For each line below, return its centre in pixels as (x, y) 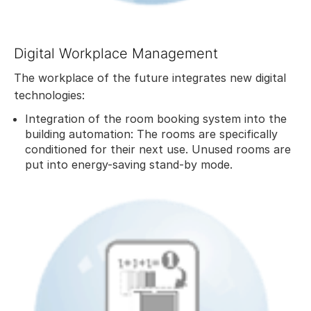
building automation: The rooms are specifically (151, 134)
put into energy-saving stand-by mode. (129, 164)
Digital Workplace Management (118, 53)
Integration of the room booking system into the (156, 118)
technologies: (49, 95)
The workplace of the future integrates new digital (150, 77)
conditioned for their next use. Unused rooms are (158, 149)
